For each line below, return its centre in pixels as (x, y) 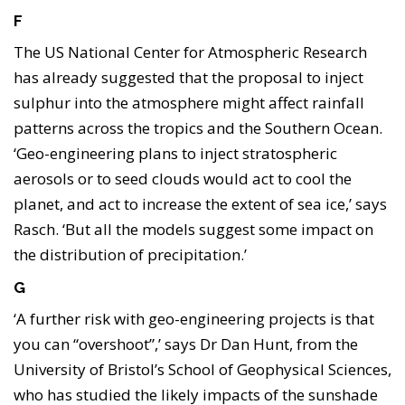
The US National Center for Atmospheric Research (190, 52)
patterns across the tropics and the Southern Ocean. (198, 128)
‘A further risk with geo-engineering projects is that (194, 319)
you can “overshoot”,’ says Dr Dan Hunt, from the (186, 344)
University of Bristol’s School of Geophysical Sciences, (202, 370)
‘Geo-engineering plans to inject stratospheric (175, 154)
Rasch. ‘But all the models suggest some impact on (193, 230)
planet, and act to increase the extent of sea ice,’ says (200, 204)
